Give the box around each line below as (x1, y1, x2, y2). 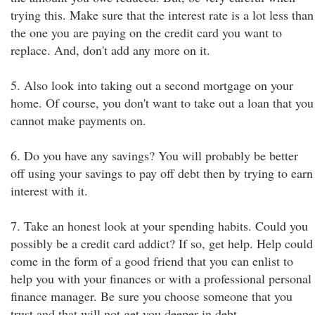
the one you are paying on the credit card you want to (11, 24, 282, 41)
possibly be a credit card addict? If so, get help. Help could (11, 235, 313, 252)
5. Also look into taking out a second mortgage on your (11, 77, 293, 94)
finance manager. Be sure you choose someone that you (11, 288, 292, 304)
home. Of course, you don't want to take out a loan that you (11, 94, 314, 111)
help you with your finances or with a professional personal (11, 270, 311, 287)
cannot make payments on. (11, 112, 146, 129)
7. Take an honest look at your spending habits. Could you (11, 217, 308, 234)
